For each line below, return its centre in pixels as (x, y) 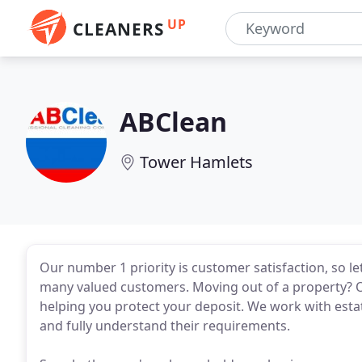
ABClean (173, 122)
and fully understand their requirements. (165, 326)
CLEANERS (118, 29)
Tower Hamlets (196, 162)
